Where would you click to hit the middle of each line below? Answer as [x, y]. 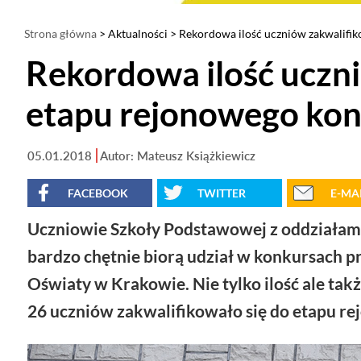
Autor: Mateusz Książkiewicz [178, 155]
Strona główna [60, 33]
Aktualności [138, 33]
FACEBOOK [98, 193]
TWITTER [222, 193]
